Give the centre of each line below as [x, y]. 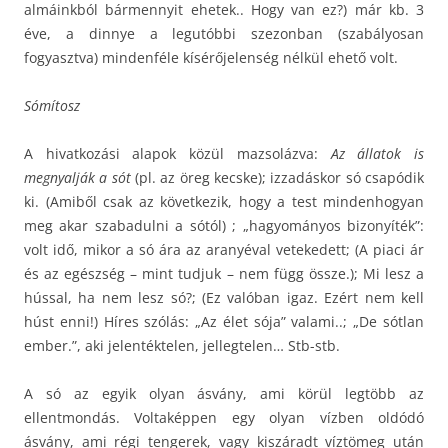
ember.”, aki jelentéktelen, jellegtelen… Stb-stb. [182, 345]
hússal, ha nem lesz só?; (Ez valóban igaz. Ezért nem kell [224, 297]
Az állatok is [377, 153]
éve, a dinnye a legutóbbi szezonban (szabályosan [224, 33]
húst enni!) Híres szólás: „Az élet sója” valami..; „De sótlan [224, 321]
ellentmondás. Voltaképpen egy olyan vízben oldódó [224, 417]
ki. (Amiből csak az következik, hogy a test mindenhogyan [224, 201]
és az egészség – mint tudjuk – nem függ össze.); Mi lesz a [224, 273]
